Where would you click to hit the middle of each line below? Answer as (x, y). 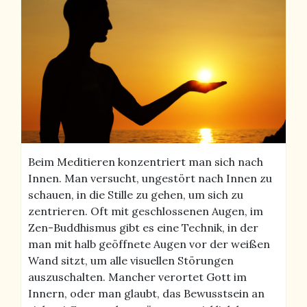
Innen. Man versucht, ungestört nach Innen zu (150, 178)
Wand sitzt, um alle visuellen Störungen (131, 260)
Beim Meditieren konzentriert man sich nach (146, 161)
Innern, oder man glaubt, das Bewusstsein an (146, 293)
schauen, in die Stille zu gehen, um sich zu (136, 194)
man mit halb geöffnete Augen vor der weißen (149, 244)
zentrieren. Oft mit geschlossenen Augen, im (146, 211)
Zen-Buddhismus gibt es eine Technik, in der (143, 227)
